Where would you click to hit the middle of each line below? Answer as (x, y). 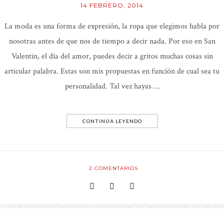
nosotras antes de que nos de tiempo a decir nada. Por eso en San (112, 41)
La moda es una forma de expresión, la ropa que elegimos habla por (112, 26)
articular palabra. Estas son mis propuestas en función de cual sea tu (112, 71)
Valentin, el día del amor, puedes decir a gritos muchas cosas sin (112, 56)
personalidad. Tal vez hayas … (112, 86)
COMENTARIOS (115, 168)
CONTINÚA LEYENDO (112, 121)
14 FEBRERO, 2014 (112, 5)
